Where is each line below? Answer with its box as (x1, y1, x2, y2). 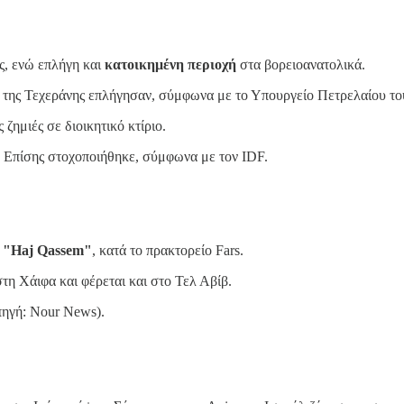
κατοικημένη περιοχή (105, 56, 236, 72)
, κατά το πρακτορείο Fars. (92, 243, 243, 259)
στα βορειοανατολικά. (236, 56, 365, 72)
